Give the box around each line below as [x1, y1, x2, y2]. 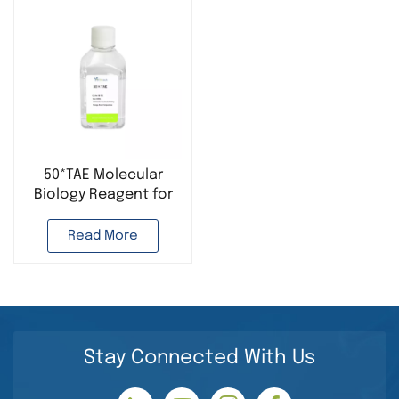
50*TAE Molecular [43, 167, 163, 183]
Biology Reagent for [33, 187, 173, 203]
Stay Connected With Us [84, 348, 315, 369]
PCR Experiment [48, 207, 158, 223]
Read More [68, 229, 138, 244]
